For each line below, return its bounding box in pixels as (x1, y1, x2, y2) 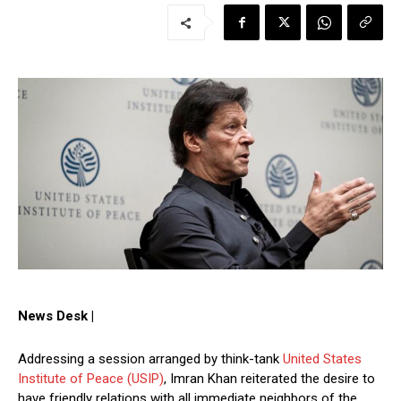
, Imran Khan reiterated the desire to (164, 371, 375, 388)
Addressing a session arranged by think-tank (18, 351, 283, 368)
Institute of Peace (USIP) (18, 371, 164, 388)
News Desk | (18, 308, 94, 325)
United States (283, 351, 362, 368)
